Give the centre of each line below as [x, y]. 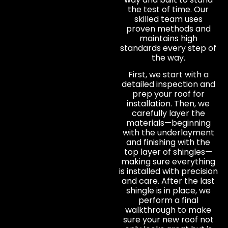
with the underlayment [168, 133]
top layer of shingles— [168, 152]
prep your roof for [168, 94]
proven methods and [168, 28]
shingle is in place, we [168, 191]
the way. [168, 58]
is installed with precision [168, 172]
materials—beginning [168, 123]
